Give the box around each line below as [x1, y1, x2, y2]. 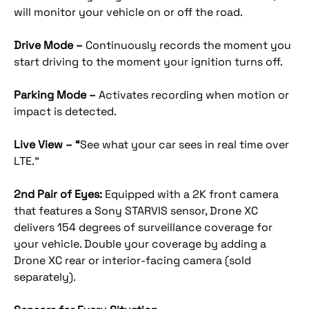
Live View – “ [14, 137, 80, 152]
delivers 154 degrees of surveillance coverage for [14, 220, 272, 235]
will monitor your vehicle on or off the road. [14, 5, 243, 19]
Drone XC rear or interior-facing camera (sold [14, 253, 251, 268]
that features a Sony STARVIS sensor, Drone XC [14, 203, 258, 218]
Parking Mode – [14, 88, 99, 102]
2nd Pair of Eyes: [14, 187, 102, 201]
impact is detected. [14, 104, 117, 119]
